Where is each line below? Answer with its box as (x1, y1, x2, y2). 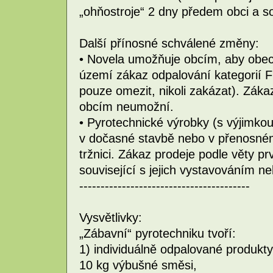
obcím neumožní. (79, 99, 174, 113)
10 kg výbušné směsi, (79, 258, 197, 272)
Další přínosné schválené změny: (79, 36, 259, 50)
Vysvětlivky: (79, 210, 142, 224)
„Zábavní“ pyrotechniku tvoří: (79, 226, 236, 240)
